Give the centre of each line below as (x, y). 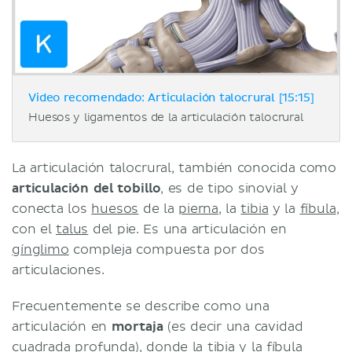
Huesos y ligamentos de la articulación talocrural (166, 117)
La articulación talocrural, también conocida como (174, 168)
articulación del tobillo (86, 188)
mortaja (139, 326)
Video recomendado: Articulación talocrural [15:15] (171, 98)
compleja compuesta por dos (167, 249)
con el (34, 229)
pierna (199, 209)
